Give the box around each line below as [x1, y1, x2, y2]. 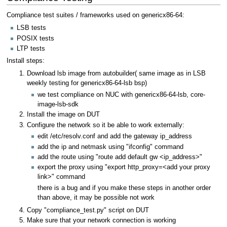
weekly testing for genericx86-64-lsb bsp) [27, 80, 147, 87]
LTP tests [17, 45, 45, 52]
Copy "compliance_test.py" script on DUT [27, 207, 149, 214]
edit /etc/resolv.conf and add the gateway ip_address [37, 133, 192, 140]
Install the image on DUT [27, 111, 100, 119]
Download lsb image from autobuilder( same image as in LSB [27, 70, 206, 78]
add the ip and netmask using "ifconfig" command [37, 143, 183, 150]
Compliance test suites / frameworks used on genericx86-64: [6, 12, 184, 19]
